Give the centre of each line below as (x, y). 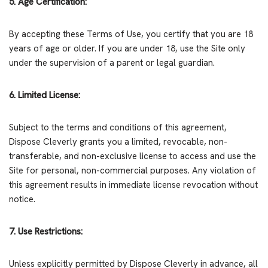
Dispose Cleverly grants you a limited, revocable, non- (118, 142)
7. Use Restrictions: (46, 232)
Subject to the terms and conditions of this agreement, (118, 128)
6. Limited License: (45, 95)
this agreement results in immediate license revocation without (133, 185)
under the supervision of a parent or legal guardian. (112, 63)
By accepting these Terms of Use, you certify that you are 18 (131, 34)
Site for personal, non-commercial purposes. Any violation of (133, 171)
